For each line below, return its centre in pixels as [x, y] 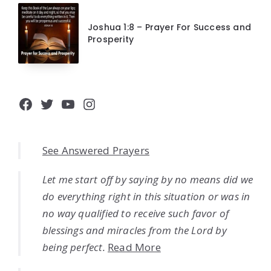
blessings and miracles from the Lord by [135, 230]
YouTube [91, 104]
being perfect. [74, 247]
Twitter [64, 104]
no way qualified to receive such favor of [136, 214]
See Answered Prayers [96, 151]
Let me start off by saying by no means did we [148, 180]
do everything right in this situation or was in [146, 197]
